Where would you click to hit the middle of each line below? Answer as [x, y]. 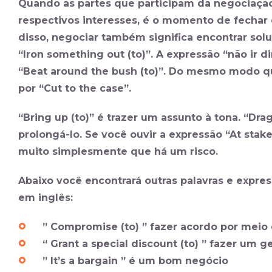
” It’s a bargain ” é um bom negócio [135, 261]
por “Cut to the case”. [75, 88]
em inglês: [46, 198]
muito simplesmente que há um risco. [118, 151]
